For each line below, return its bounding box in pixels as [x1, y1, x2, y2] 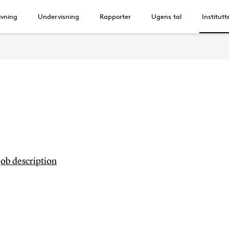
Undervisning [38, 12, 79, 20]
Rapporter [100, 12, 131, 20]
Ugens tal [151, 12, 181, 20]
